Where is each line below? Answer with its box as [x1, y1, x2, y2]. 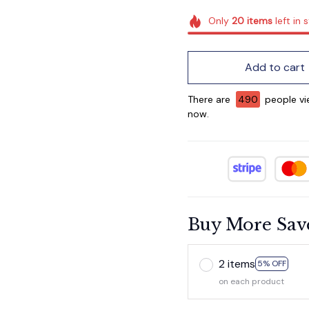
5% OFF [257, 258, 286, 270]
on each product [219, 275, 284, 287]
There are [188, 92, 233, 106]
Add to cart [244, 60, 305, 75]
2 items [219, 256, 255, 271]
